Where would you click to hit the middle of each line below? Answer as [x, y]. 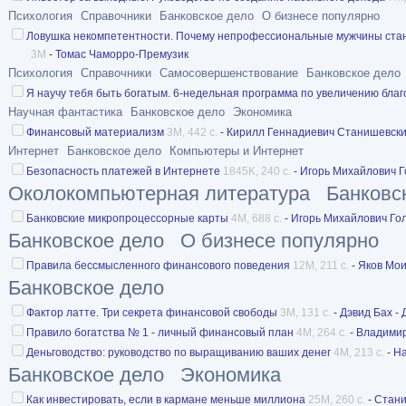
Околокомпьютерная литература [159, 193]
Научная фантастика [65, 111]
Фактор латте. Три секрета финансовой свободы [152, 312]
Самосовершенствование [229, 72]
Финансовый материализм [95, 132]
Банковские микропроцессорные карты [127, 218]
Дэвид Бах [366, 312]
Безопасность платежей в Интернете [123, 171]
